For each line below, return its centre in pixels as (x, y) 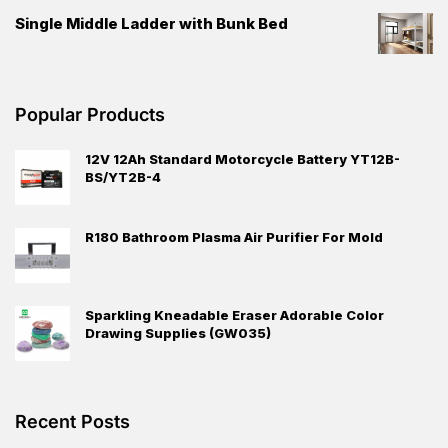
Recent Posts (72, 422)
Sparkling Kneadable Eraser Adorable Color (234, 315)
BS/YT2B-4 (123, 177)
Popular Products (90, 115)
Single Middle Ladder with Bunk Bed (151, 24)
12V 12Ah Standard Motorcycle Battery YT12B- (242, 159)
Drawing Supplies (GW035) (178, 333)
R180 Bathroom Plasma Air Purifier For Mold (234, 237)
